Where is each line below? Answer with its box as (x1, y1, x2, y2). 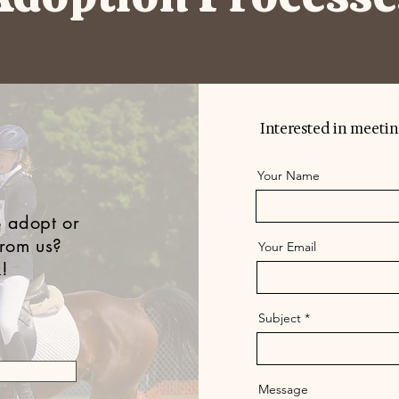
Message (257, 381, 308, 397)
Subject (257, 310, 301, 326)
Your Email (257, 239, 316, 255)
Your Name (256, 167, 320, 183)
